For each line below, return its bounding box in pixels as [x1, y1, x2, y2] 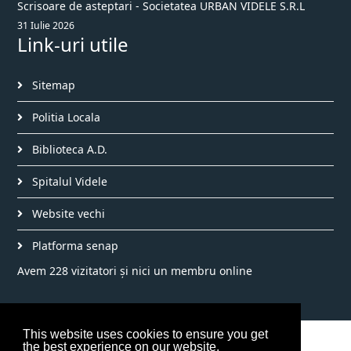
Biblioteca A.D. [29, 142, 107, 157]
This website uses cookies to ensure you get [22, 327, 268, 342]
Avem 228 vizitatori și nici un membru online [17, 263, 252, 278]
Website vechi [29, 206, 105, 221]
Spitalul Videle [29, 174, 107, 189]
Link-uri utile [17, 31, 128, 57]
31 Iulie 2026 [17, 19, 74, 32]
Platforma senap [29, 238, 118, 253]
